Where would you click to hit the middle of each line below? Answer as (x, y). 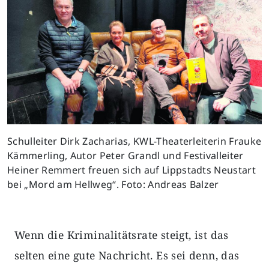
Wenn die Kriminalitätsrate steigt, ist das (122, 235)
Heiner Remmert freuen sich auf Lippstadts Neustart (132, 170)
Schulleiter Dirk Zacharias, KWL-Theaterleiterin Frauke (134, 141)
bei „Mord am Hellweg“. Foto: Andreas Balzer (113, 185)
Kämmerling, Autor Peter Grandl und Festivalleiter (125, 156)
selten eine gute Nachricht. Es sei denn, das (127, 255)
